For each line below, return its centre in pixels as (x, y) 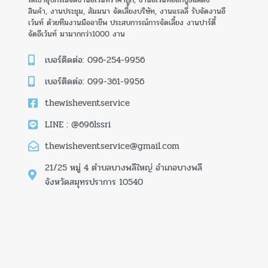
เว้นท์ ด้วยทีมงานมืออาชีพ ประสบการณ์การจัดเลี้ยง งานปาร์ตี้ (122, 23)
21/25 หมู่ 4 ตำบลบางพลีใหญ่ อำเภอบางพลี (123, 168)
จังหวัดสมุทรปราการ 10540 (94, 182)
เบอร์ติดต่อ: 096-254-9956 (95, 60)
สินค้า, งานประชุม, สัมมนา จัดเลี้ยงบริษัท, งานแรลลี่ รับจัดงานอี (127, 12)
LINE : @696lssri (77, 125)
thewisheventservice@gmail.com (112, 146)
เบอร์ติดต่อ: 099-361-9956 (94, 82)
